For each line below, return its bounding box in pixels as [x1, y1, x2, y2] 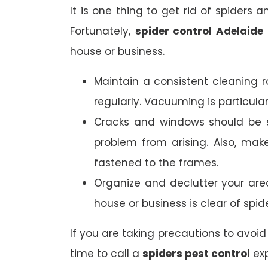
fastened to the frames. [94, 156, 218, 170]
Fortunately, [70, 24, 135, 39]
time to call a [70, 246, 142, 261]
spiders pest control [142, 246, 250, 261]
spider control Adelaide [135, 24, 263, 39]
